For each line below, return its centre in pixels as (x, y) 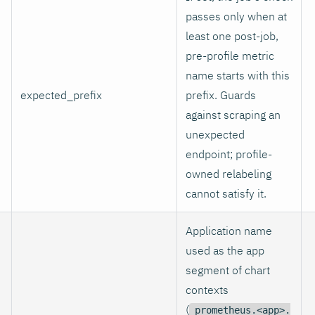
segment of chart (228, 270)
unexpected (215, 134)
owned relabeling (229, 173)
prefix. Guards (221, 95)
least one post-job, (232, 36)
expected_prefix (61, 95)
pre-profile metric (230, 55)
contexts (207, 289)
